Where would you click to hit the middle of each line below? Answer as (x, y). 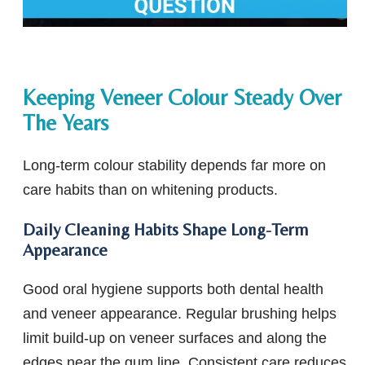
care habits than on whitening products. (150, 190)
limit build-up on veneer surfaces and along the (175, 339)
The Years (66, 122)
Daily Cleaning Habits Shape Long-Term (165, 230)
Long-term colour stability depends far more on (174, 166)
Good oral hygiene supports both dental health (173, 290)
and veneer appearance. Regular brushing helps (180, 314)
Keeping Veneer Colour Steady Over (182, 97)
